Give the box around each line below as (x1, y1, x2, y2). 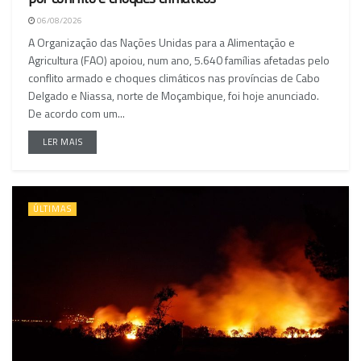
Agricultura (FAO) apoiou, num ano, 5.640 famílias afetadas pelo (28, 52, 330, 69)
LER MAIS (43, 135, 83, 149)
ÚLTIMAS (33, 202, 72, 216)
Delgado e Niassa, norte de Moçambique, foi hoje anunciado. (28, 87, 319, 105)
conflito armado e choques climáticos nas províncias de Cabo (28, 69, 320, 87)
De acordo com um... (28, 105, 125, 122)
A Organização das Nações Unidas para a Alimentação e (28, 34, 295, 52)
